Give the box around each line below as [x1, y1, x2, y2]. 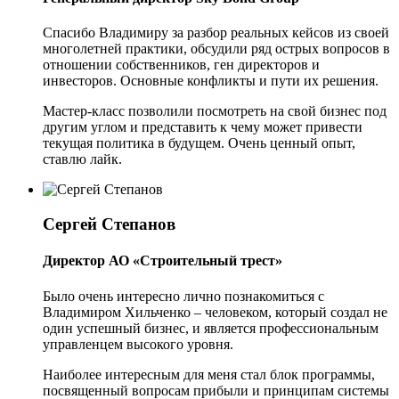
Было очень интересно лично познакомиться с [43, 288, 324, 304]
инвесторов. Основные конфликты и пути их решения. [43, 73, 379, 89]
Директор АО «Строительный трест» [43, 253, 282, 269]
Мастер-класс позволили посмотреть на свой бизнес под [43, 103, 387, 119]
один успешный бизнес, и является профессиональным [43, 320, 379, 336]
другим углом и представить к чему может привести [43, 119, 362, 135]
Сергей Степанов [43, 214, 175, 233]
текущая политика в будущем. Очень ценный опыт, [43, 135, 355, 151]
